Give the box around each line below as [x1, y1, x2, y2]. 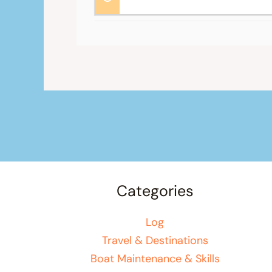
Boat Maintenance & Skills [90, 251, 220, 266]
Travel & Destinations [101, 233, 208, 248]
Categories [116, 181, 194, 201]
